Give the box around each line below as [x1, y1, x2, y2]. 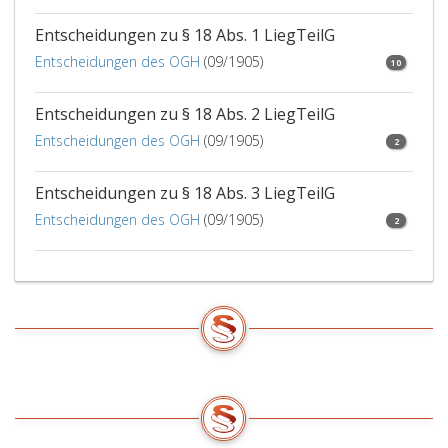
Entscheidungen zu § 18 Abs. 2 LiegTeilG [35, 103, 335, 125]
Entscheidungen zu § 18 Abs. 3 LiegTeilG [35, 182, 335, 204]
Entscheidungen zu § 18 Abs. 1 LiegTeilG [35, 24, 335, 46]
